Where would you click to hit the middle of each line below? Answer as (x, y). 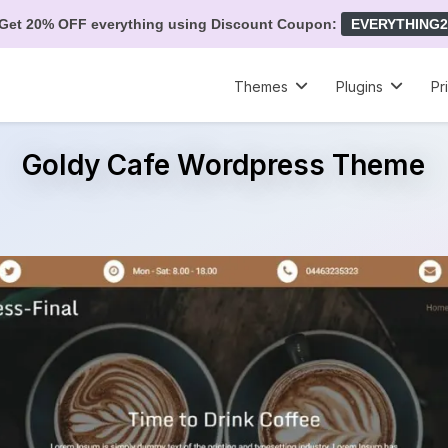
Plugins (360, 87)
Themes (261, 87)
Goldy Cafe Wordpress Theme (224, 164)
